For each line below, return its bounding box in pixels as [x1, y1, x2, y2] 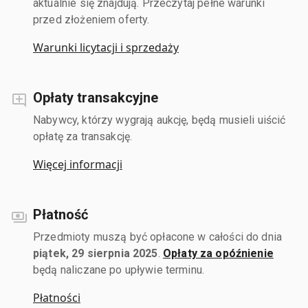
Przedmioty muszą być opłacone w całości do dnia [33, 230, 283, 243]
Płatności [33, 289, 80, 305]
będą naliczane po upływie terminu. [33, 263, 205, 276]
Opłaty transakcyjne [33, 89, 158, 106]
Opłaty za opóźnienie [162, 246, 274, 260]
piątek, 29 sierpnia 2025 [33, 246, 158, 260]
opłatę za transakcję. [33, 129, 133, 143]
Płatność [33, 206, 88, 223]
